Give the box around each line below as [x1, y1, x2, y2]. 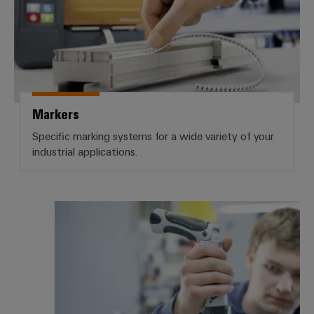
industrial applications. [32, 144, 137, 158]
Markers [32, 103, 79, 123]
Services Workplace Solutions [156, 203, 297, 217]
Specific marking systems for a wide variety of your [32, 128, 274, 143]
